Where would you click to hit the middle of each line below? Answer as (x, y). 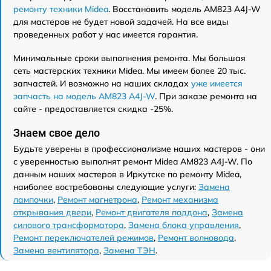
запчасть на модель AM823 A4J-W (84, 96)
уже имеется (217, 83)
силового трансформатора (69, 225)
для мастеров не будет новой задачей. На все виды (121, 21)
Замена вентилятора (56, 250)
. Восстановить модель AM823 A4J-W (184, 9)
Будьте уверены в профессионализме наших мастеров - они (139, 149)
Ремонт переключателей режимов (83, 237)
